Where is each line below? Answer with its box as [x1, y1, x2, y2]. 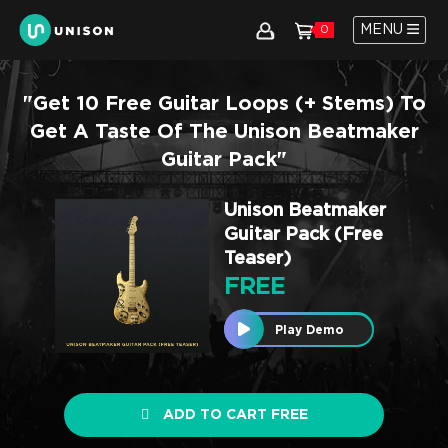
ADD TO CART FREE [162, 408, 308, 422]
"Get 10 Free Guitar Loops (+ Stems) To [22, 94, 426, 114]
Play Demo [275, 323, 344, 336]
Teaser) [224, 250, 291, 268]
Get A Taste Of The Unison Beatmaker [29, 122, 419, 142]
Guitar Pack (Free [224, 226, 383, 244]
